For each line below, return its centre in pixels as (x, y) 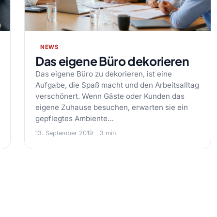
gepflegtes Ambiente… (75, 118)
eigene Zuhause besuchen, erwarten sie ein (112, 107)
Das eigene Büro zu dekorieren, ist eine (104, 74)
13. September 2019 (64, 133)
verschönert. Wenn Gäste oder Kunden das (110, 96)
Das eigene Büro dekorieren (112, 61)
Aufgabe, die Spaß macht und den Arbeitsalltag (117, 85)
